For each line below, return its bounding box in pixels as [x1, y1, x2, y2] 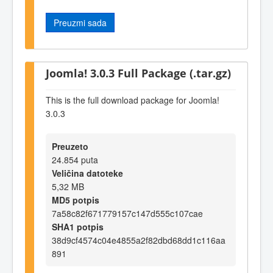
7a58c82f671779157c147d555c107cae [52, 207, 203, 220]
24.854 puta [52, 154, 98, 166]
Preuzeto [52, 140, 88, 153]
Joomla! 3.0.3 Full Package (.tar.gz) [46, 65, 231, 81]
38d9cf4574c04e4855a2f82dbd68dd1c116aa [52, 234, 225, 247]
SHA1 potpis [52, 221, 104, 233]
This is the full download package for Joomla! [46, 93, 219, 106]
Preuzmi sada [54, 16, 107, 29]
